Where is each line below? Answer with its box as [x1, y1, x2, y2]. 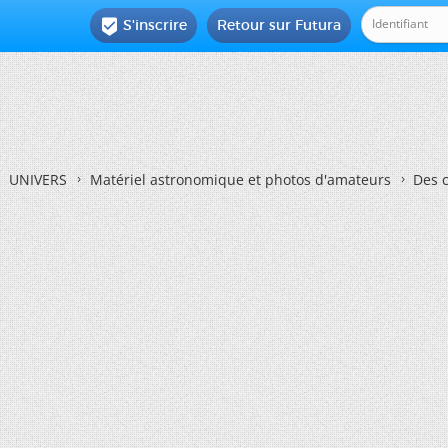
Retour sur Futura [217, 16, 342, 34]
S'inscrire [123, 16, 188, 34]
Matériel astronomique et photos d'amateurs [90, 170, 391, 189]
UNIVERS [9, 170, 67, 189]
